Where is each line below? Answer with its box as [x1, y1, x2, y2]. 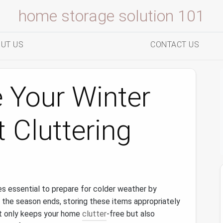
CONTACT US [150, 40, 199, 49]
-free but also [107, 209, 155, 219]
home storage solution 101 [18, 6, 205, 25]
